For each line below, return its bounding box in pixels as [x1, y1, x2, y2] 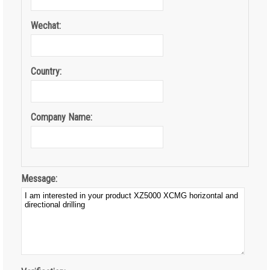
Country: [31, 66, 61, 77]
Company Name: [31, 111, 92, 123]
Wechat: [31, 20, 61, 31]
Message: [21, 173, 57, 184]
